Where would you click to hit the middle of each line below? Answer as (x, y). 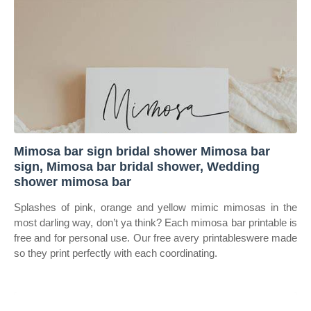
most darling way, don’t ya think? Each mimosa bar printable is (155, 222)
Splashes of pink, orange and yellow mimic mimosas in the (155, 207)
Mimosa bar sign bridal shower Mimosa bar (142, 151)
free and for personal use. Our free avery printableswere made (155, 238)
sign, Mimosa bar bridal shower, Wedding (137, 167)
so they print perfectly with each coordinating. (116, 253)
